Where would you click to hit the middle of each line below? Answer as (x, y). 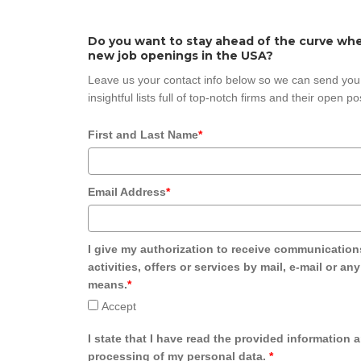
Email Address (127, 192)
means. (108, 285)
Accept (119, 307)
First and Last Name (143, 135)
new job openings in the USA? (180, 56)
